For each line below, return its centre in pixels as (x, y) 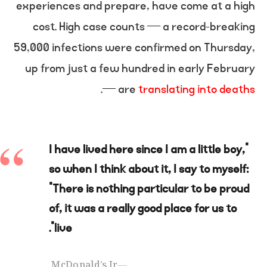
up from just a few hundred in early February (140, 69)
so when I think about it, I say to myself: (149, 169)
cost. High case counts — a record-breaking (144, 27)
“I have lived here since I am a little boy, (147, 149)
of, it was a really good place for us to (143, 208)
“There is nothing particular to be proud (149, 189)
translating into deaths (197, 89)
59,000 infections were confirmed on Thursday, (134, 48)
